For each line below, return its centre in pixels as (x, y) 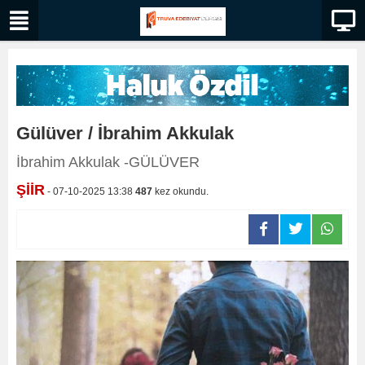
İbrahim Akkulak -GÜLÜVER (108, 163)
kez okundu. (180, 192)
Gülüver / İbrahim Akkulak (125, 134)
